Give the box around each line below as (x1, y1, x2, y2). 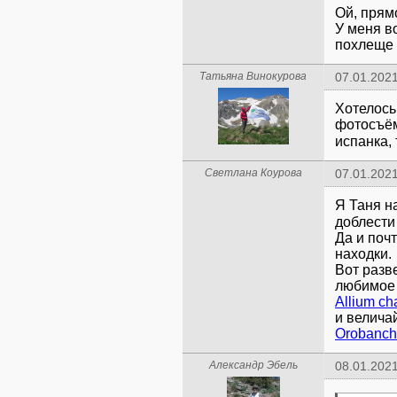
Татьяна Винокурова (199, 70, 307, 82)
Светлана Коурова (204, 167, 302, 179)
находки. (335, 246, 392, 261)
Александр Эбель (208, 359, 298, 371)
